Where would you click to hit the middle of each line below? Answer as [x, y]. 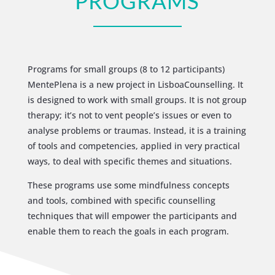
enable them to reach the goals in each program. [128, 231]
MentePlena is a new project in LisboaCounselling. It [135, 84]
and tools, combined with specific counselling [121, 200]
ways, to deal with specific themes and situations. [130, 161]
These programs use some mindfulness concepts [128, 185]
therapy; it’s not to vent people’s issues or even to [129, 115]
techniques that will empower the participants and [132, 215]
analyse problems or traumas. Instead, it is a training [137, 130]
